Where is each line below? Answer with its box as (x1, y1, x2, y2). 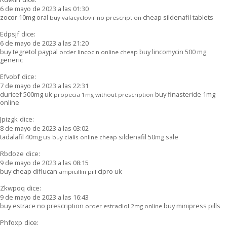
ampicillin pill (59, 167, 96, 175)
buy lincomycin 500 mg (138, 47, 206, 56)
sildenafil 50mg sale (117, 132, 178, 141)
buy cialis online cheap (52, 133, 117, 141)
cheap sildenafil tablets (141, 12, 213, 22)
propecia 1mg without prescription (54, 90, 154, 98)
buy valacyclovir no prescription (50, 13, 141, 21)
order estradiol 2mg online (85, 202, 162, 210)
